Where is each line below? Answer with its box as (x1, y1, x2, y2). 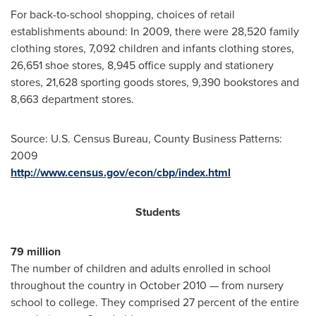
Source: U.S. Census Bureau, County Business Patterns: (11, 130, 282, 147)
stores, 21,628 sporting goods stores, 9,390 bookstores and (11, 74, 299, 91)
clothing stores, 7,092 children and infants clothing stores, (11, 40, 294, 57)
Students (135, 204, 181, 221)
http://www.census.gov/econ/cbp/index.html (11, 164, 231, 181)
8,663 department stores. (11, 91, 134, 108)
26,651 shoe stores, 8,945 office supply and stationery (11, 57, 274, 74)
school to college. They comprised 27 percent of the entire (11, 294, 299, 311)
